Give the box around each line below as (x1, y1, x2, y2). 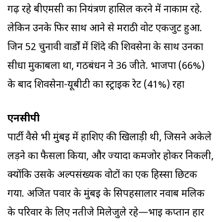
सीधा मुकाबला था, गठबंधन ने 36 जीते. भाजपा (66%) (7, 60, 205, 73)
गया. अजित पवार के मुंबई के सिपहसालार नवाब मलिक (7, 188, 205, 201)
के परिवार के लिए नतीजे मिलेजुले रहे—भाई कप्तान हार (7, 207, 204, 220)
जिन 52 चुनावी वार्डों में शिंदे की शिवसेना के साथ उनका (7, 41, 203, 55)
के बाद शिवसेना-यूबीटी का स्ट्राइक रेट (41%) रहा (7, 79, 184, 92)
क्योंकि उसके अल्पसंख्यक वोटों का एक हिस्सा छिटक (7, 169, 197, 182)
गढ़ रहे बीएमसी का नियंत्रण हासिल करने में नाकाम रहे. (7, 3, 202, 17)
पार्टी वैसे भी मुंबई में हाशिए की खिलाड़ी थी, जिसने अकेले (7, 131, 212, 145)
